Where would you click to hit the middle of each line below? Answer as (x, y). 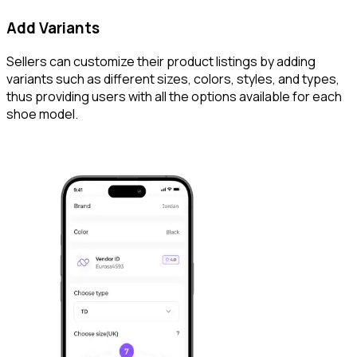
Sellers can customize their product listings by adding (161, 62)
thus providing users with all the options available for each (174, 97)
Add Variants (53, 27)
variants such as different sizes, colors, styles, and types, (173, 79)
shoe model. (42, 114)
